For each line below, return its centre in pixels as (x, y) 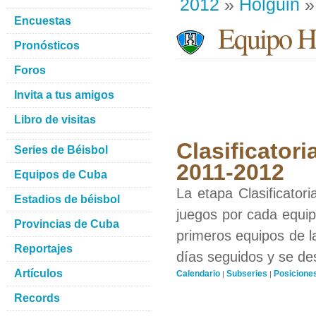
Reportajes (43, 249)
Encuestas (43, 21)
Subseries (247, 274)
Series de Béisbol (61, 150)
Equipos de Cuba (61, 175)
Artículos (38, 273)
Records (37, 298)
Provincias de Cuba (67, 224)
